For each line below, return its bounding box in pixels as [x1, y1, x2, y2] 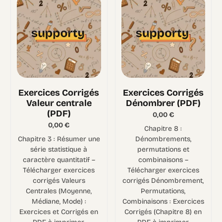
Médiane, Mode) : [31, 197, 86, 206]
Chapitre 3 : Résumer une [17, 134, 100, 143]
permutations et [137, 145, 189, 154]
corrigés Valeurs [32, 176, 85, 185]
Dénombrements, [135, 134, 191, 143]
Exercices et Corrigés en [19, 207, 99, 216]
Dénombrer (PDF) [125, 97, 201, 109]
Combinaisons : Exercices [122, 197, 204, 206]
